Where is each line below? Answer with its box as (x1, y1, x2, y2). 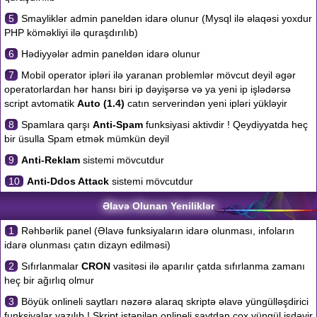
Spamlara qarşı (18, 119, 93, 130)
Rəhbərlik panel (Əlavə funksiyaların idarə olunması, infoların (18, 225, 294, 236)
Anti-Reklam (21, 154, 80, 166)
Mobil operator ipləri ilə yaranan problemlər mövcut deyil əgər (18, 69, 296, 81)
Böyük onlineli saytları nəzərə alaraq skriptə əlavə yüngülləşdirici (18, 296, 309, 307)
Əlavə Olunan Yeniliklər (103, 200, 214, 212)
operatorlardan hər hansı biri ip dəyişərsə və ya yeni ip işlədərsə (4, 83, 291, 95)
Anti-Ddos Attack (27, 175, 109, 187)
